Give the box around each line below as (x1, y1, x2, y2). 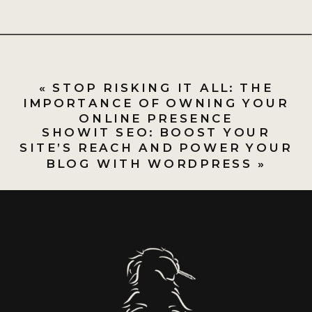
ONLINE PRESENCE (79, 111, 233, 126)
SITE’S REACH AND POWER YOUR (19, 140, 292, 155)
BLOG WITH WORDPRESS (46, 155, 253, 171)
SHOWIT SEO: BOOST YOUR (42, 125, 270, 140)
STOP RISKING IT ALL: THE (52, 79, 274, 95)
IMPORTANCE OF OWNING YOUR (22, 95, 290, 111)
